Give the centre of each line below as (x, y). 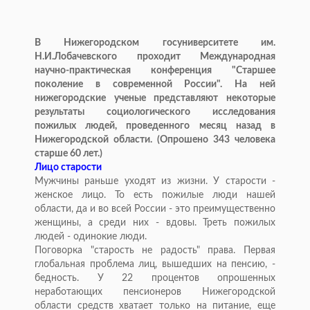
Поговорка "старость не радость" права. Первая (155, 251)
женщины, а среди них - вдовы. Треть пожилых (155, 223)
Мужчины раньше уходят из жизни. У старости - (155, 182)
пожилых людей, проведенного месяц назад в (155, 126)
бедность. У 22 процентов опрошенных (155, 279)
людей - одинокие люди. (91, 237)
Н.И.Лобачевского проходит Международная (155, 57)
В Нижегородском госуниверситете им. (155, 43)
